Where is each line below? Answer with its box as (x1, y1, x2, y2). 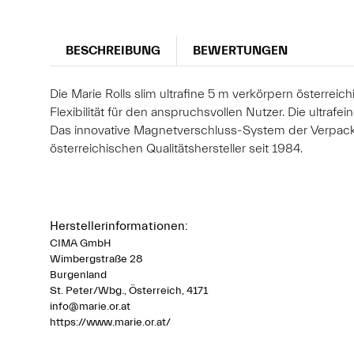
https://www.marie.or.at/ (50, 316, 171, 329)
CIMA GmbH (50, 237, 111, 250)
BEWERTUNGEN (193, 43, 288, 58)
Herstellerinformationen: (50, 219, 188, 233)
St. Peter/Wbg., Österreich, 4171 (50, 284, 208, 297)
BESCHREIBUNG (66, 43, 160, 58)
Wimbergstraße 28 (50, 253, 143, 265)
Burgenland (50, 269, 107, 281)
